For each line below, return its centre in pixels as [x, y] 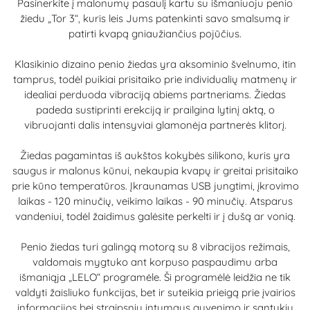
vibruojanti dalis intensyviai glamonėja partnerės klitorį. [155, 125]
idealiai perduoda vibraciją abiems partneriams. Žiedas [155, 94]
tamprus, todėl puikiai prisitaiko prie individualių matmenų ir [155, 79]
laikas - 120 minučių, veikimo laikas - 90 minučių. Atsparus [155, 201]
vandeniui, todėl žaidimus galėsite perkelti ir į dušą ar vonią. [155, 216]
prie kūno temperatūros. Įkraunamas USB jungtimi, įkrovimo [155, 186]
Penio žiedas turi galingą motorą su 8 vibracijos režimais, [155, 247]
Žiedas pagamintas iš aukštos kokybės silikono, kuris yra [155, 155]
